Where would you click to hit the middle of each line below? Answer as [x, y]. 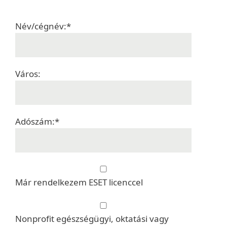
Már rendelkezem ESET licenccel [79, 182]
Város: [28, 74]
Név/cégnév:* [43, 26]
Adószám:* [37, 121]
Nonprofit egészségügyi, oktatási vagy [92, 219]
